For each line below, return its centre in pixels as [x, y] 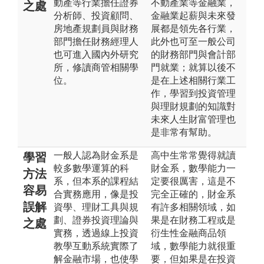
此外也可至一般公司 [193, 41]
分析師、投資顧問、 [96, 15]
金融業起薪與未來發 [193, 15]
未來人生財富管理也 [193, 119]
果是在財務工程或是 [193, 220]
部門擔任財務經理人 [96, 41]
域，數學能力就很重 [193, 246]
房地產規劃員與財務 [96, 28]
